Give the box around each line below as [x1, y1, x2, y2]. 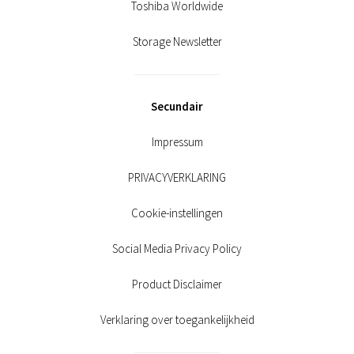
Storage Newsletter [132, 33, 222, 49]
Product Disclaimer [132, 276, 222, 292]
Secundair [151, 98, 203, 114]
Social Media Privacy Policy [112, 240, 242, 256]
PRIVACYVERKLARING [128, 169, 226, 185]
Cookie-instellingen [131, 205, 223, 220]
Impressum [151, 134, 203, 149]
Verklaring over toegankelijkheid [100, 311, 254, 327]
